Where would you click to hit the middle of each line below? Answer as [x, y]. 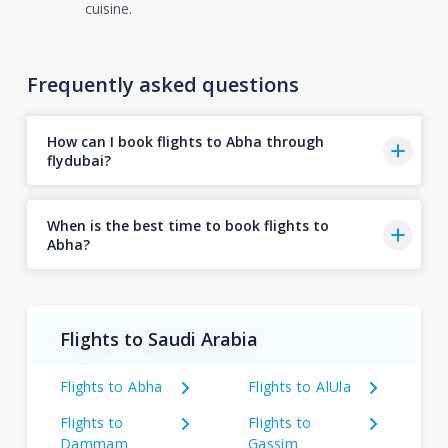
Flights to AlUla [299, 386]
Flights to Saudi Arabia [158, 338]
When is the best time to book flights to [187, 225]
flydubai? [78, 160]
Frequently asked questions [162, 84]
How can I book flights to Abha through [185, 141]
